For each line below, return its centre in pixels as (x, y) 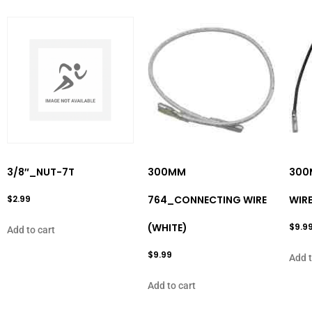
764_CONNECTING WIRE (208, 200)
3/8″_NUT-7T (41, 172)
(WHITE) (168, 227)
